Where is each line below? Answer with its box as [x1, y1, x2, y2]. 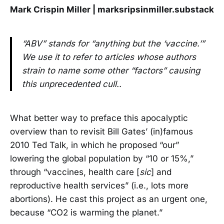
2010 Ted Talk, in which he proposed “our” [10, 139, 179, 150]
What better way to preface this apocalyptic [10, 112, 188, 123]
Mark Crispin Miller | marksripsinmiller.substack [10, 4, 214, 15]
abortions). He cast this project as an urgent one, [10, 193, 207, 204]
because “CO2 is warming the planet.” [10, 207, 162, 217]
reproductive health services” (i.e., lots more [10, 180, 188, 190]
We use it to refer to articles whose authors [22, 52, 196, 62]
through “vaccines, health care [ [10, 166, 139, 177]
